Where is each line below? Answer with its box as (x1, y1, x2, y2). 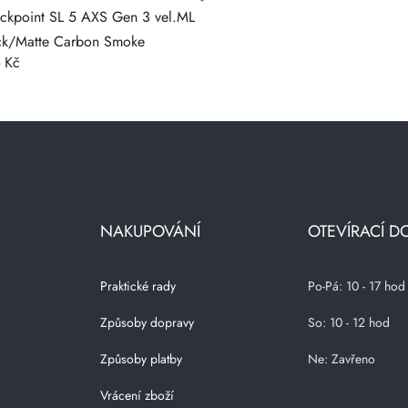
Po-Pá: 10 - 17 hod (307, 277, 405, 295)
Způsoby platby (100, 350, 183, 368)
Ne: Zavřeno (307, 350, 375, 368)
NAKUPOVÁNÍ (100, 219, 201, 243)
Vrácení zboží (100, 386, 175, 404)
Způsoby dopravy (100, 313, 195, 331)
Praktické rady (100, 277, 177, 295)
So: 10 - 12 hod (307, 313, 390, 331)
